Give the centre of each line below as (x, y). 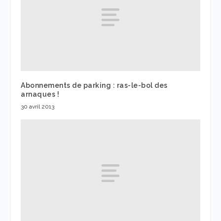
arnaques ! (40, 94)
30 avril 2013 (38, 107)
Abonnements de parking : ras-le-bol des (94, 86)
